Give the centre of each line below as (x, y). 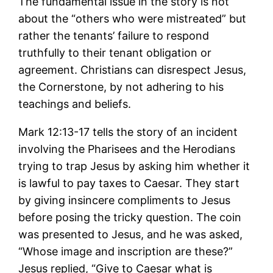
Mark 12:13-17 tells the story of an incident (128, 132)
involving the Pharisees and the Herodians (127, 149)
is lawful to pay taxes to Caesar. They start (129, 183)
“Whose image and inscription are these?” (126, 251)
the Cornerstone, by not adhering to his (121, 87)
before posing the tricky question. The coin (130, 217)
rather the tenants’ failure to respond (114, 35)
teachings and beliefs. (75, 104)
